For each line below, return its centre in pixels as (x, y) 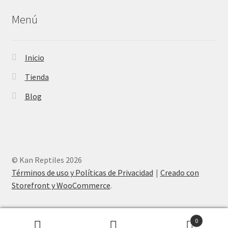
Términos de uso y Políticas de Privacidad (82, 172)
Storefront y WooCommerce (61, 185)
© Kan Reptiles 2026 (47, 160)
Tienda (37, 77)
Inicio (34, 58)
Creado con (179, 172)
